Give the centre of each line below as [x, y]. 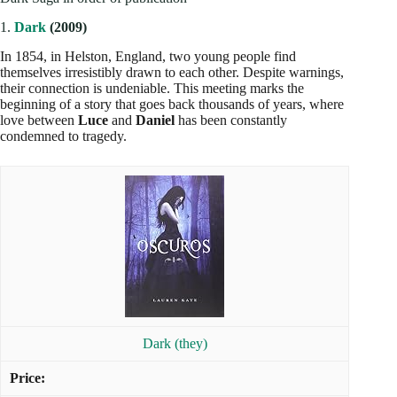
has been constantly [231, 120]
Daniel [155, 120]
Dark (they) [175, 343]
